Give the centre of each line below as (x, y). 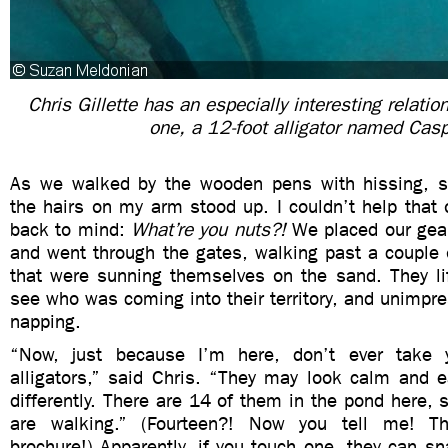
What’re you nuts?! (208, 229)
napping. (45, 321)
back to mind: (70, 229)
